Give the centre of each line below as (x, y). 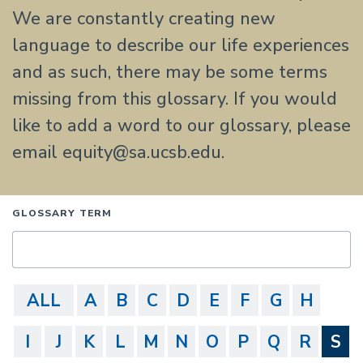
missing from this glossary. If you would (175, 99)
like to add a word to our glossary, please (181, 126)
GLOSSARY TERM (62, 213)
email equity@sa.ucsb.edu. (118, 152)
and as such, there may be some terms (170, 72)
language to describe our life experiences (181, 45)
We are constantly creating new (144, 19)
